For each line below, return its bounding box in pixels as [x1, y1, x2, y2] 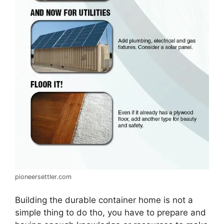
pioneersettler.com [15, 172, 71, 180]
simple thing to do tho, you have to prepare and [15, 207, 206, 218]
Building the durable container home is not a [15, 195, 193, 205]
